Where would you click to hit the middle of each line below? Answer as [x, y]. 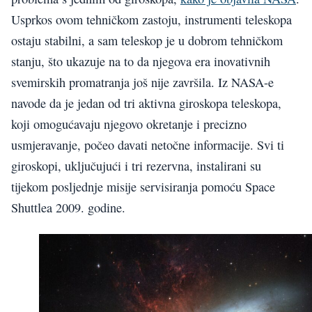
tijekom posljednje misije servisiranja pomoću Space [143, 187]
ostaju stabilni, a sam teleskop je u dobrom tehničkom [147, 41]
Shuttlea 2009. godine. [68, 208]
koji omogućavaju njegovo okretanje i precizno [129, 124]
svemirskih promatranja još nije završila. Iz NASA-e [142, 83]
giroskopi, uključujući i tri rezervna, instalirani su [136, 166]
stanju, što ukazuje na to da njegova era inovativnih [141, 62]
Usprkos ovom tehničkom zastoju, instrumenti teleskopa [151, 20]
